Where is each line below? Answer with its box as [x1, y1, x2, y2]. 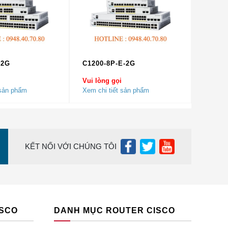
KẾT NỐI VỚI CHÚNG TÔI [25, 142, 117, 151]
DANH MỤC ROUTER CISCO [54, 206, 175, 215]
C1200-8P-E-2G [82, 60, 135, 67]
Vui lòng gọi [82, 77, 122, 84]
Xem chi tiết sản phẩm [82, 87, 149, 94]
